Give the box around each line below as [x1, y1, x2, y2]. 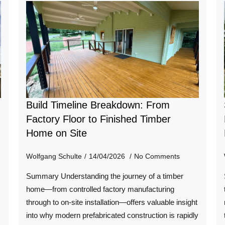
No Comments [134, 152, 180, 161]
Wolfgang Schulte [26, 152, 82, 161]
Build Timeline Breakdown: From [26, 99, 170, 111]
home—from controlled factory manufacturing [26, 185, 175, 194]
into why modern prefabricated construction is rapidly [26, 211, 199, 220]
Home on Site [26, 128, 87, 139]
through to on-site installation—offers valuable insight [26, 198, 198, 207]
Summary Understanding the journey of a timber [26, 172, 184, 181]
